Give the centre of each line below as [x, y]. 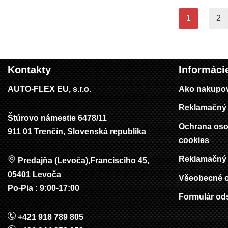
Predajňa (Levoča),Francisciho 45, [82, 161]
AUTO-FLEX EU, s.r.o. [49, 89]
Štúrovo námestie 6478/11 [57, 118]
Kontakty [29, 70]
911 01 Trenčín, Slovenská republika [77, 132]
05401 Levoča [34, 175]
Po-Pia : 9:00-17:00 [44, 188]
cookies [194, 140]
